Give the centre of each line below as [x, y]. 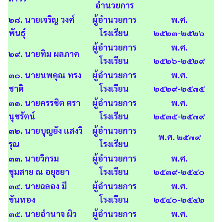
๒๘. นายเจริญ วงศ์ [41, 19]
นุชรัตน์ [22, 116]
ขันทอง [22, 199]
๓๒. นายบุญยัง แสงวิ [46, 130]
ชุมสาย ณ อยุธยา [39, 171]
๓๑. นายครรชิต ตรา [44, 103]
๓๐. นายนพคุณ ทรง [45, 75]
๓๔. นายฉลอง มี [38, 186]
